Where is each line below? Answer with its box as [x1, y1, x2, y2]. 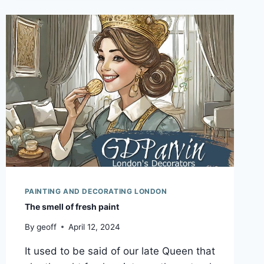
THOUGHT [74, 81, 118, 91]
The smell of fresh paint [24, 202, 119, 212]
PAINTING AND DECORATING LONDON [24, 187, 167, 196]
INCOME [74, 31, 110, 41]
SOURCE [74, 44, 111, 54]
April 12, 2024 [68, 222, 120, 232]
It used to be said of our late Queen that [24, 245, 215, 257]
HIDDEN [74, 19, 108, 29]
